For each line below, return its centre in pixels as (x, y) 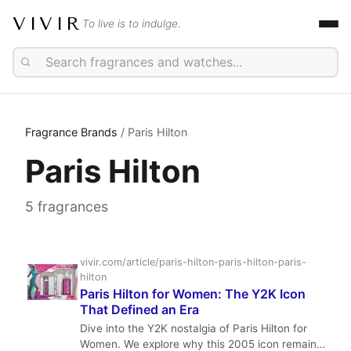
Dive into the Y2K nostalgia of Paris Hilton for (194, 329)
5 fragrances (67, 206)
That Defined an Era (139, 310)
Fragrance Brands (71, 132)
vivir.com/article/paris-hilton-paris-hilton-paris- (193, 262)
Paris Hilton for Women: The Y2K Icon (193, 294)
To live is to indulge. (132, 24)
